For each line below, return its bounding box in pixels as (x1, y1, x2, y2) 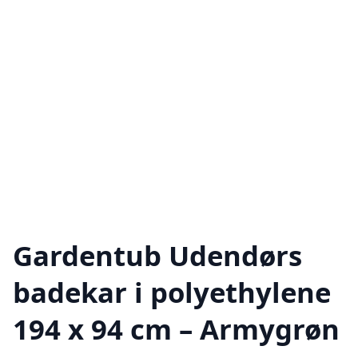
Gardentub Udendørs (13, 236, 302, 274)
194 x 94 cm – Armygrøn (13, 309, 340, 348)
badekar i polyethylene (13, 272, 331, 311)
